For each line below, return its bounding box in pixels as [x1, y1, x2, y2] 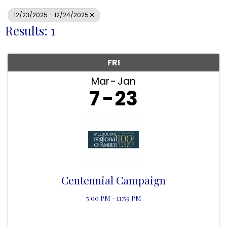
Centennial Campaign [61, 172, 166, 187]
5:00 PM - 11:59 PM [86, 193, 141, 202]
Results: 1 [5, 22, 55, 39]
